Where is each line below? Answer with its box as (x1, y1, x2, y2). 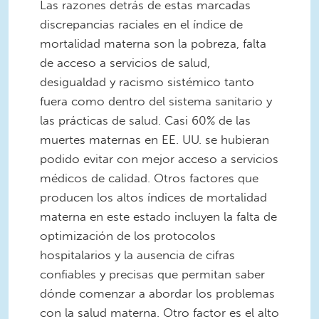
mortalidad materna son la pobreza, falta (40, 36, 266, 51)
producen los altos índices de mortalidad (40, 190, 267, 205)
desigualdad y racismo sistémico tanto (40, 75, 254, 90)
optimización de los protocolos (40, 229, 216, 244)
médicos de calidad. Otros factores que (40, 171, 258, 186)
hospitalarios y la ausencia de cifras (40, 248, 235, 263)
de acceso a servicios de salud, (40, 56, 210, 70)
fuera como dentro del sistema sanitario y (40, 94, 272, 109)
